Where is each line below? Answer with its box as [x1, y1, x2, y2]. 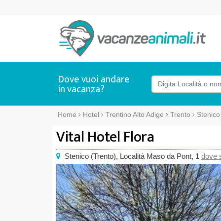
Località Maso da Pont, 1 [120, 152, 199, 160]
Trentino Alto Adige [106, 110, 164, 118]
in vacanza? [58, 81, 105, 98]
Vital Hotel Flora [56, 125, 154, 149]
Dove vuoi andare [58, 71, 130, 88]
